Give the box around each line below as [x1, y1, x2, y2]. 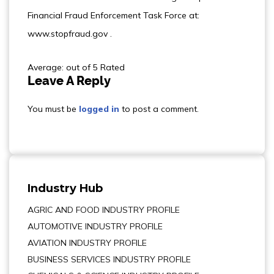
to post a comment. [119, 103, 199, 114]
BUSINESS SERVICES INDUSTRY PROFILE [28, 254, 191, 265]
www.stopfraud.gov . [28, 28, 112, 39]
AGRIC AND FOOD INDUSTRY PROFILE [28, 204, 180, 215]
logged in [79, 103, 119, 114]
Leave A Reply [28, 73, 111, 88]
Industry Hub [28, 182, 103, 195]
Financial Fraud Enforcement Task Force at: [28, 10, 199, 21]
